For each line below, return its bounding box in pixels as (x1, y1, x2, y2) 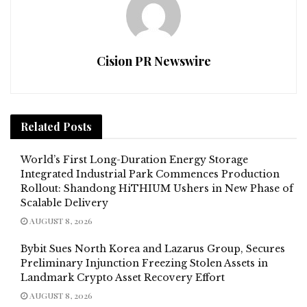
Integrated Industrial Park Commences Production (21, 167, 280, 180)
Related (21, 119, 60, 134)
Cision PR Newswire (96, 52, 211, 69)
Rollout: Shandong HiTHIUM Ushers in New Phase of (21, 182, 293, 195)
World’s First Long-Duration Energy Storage (21, 153, 248, 166)
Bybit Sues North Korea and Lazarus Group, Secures (21, 242, 285, 255)
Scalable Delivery (21, 196, 108, 209)
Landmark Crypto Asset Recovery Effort (21, 271, 225, 284)
